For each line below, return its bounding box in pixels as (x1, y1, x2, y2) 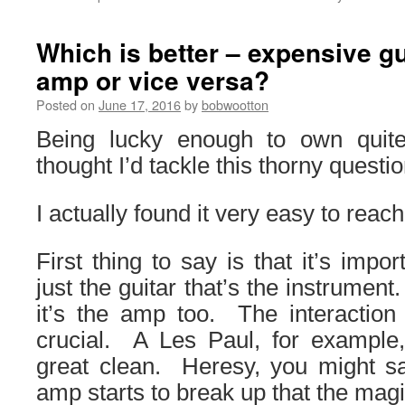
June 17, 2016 (99, 95, 181, 114)
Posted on (36, 95, 95, 114)
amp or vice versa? (36, 61, 269, 99)
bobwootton (202, 95, 268, 114)
